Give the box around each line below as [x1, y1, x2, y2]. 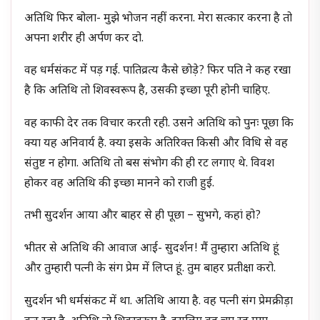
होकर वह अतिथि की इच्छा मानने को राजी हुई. [24, 176, 215, 191]
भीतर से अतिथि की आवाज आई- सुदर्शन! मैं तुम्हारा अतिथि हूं [24, 241, 280, 256]
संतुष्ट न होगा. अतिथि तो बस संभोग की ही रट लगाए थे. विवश [24, 156, 275, 171]
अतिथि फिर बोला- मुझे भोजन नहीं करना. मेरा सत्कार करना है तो [24, 11, 293, 26]
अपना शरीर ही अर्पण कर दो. [24, 31, 144, 46]
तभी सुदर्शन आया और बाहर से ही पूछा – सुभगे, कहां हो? [24, 209, 261, 224]
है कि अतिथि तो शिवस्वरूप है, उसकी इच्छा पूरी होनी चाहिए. [24, 84, 271, 99]
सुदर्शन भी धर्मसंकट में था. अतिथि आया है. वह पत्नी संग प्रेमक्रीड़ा [24, 294, 294, 309]
